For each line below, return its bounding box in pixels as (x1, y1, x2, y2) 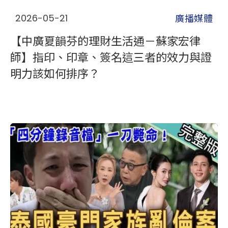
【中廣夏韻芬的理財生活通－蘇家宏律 (10, 32, 201, 48)
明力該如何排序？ (10, 65, 100, 81)
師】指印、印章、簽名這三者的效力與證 (10, 48, 212, 65)
